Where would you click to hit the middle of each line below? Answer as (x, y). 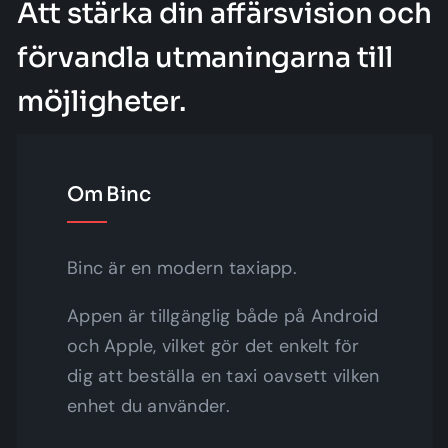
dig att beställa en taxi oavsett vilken (223, 375)
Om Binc (108, 194)
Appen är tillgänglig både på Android (222, 315)
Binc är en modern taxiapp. (182, 267)
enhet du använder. (148, 405)
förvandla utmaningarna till (204, 57)
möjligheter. (101, 101)
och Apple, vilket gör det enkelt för (213, 345)
